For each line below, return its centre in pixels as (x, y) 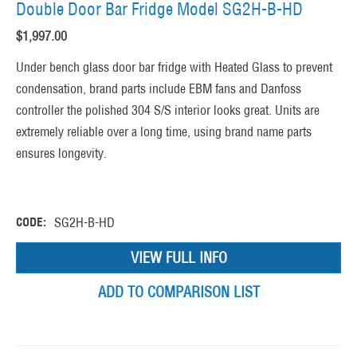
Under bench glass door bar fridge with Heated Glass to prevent (174, 67)
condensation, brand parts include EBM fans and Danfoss (159, 89)
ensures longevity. (61, 153)
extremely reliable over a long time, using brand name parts (164, 132)
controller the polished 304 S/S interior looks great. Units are (168, 110)
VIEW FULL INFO (178, 258)
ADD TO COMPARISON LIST (178, 292)
